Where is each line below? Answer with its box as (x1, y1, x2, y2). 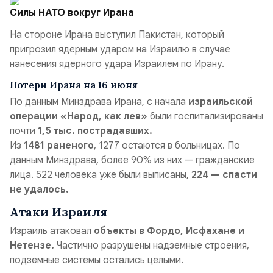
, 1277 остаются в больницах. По (94, 140, 240, 152)
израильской (186, 96, 253, 108)
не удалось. (10, 183, 69, 196)
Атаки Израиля (10, 204, 108, 219)
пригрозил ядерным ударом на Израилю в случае (10, 43, 230, 55)
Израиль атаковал (10, 225, 94, 237)
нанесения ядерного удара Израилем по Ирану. (10, 58, 224, 70)
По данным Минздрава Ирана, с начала (10, 96, 186, 108)
